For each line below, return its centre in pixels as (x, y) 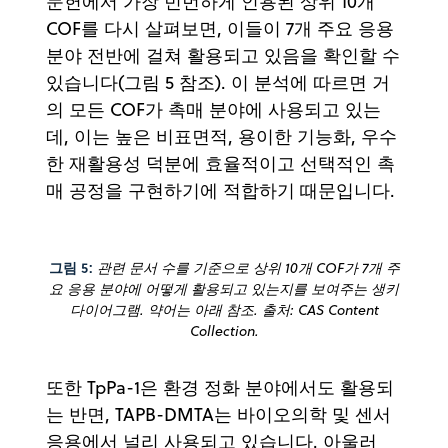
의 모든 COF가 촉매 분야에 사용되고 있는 (213, 109)
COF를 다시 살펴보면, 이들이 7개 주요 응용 (220, 28)
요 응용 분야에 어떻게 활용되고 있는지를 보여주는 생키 (224, 288)
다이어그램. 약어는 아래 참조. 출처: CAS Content (224, 309)
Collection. (224, 330)
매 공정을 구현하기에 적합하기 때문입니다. (220, 190)
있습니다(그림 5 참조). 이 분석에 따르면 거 (218, 82)
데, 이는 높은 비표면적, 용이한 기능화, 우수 (221, 136)
